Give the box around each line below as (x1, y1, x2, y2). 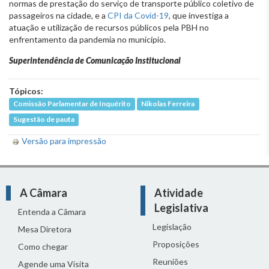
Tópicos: (9, 85, 45, 96)
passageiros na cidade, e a (9, 10, 107, 20)
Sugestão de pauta (13, 114, 75, 124)
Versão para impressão (22, 135, 106, 146)
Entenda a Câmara (18, 206, 86, 217)
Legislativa (154, 201, 208, 214)
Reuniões (153, 256, 188, 267)
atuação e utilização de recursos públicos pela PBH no (9, 22, 209, 32)
